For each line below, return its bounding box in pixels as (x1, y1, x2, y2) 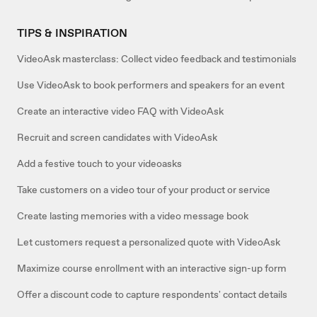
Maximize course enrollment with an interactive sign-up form (17, 262, 287, 275)
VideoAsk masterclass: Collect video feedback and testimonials (17, 52, 296, 66)
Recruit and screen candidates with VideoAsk (17, 131, 217, 144)
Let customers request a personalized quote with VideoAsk (17, 236, 280, 249)
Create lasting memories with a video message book (17, 209, 248, 223)
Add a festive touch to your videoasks (17, 157, 182, 171)
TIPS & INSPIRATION (17, 25, 127, 41)
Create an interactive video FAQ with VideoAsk (17, 105, 224, 118)
